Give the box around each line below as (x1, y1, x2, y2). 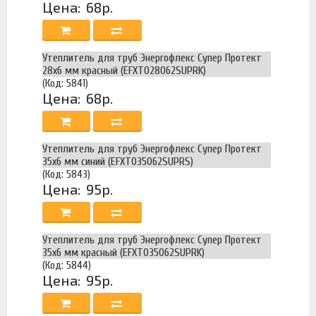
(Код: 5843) (42, 168, 90, 181)
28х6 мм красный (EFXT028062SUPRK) (42, 64, 206, 77)
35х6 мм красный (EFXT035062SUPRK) (42, 246, 205, 259)
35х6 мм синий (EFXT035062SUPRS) (42, 155, 193, 168)
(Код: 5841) (42, 77, 88, 90)
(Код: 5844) (42, 259, 91, 272)
